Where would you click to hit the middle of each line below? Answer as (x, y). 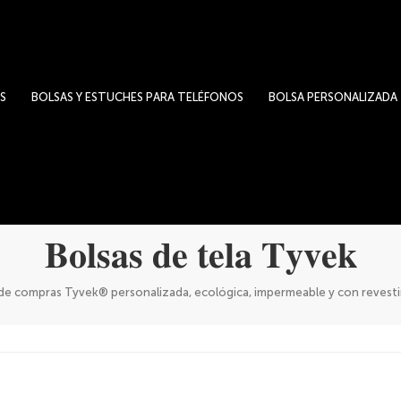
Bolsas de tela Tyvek (200, 256)
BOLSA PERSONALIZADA (333, 97)
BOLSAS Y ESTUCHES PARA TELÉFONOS (138, 97)
